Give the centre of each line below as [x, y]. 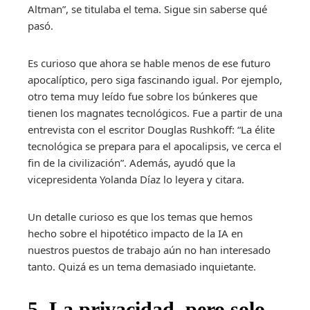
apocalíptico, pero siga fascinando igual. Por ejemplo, [155, 80]
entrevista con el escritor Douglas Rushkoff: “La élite [151, 130]
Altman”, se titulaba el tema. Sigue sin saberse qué [147, 9]
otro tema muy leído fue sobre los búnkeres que [143, 97]
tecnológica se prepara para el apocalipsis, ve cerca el [155, 146]
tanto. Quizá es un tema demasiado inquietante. [142, 267]
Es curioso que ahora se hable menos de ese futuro [149, 63]
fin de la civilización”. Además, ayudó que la [131, 163]
